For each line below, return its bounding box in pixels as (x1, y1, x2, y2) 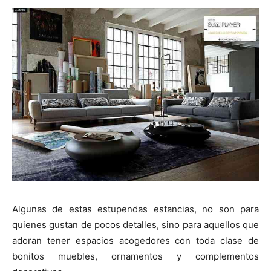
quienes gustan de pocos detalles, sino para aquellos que (12, 219, 259, 231)
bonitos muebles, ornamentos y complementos (12, 250, 259, 263)
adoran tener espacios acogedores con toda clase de (12, 235, 259, 247)
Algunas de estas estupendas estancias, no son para (12, 203, 259, 215)
